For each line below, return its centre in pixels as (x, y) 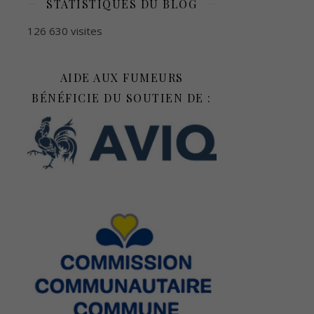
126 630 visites (64, 30)
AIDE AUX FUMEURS (122, 77)
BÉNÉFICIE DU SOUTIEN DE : (122, 97)
